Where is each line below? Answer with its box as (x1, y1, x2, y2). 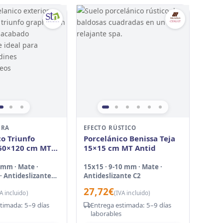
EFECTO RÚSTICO (84, 123, 136, 131)
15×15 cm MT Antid (84, 142, 156, 153)
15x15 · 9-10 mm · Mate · (84, 162, 163, 171)
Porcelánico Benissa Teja (84, 133, 176, 143)
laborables (91, 209, 122, 218)
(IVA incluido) (113, 189, 151, 197)
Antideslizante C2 (84, 171, 141, 180)
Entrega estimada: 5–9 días (91, 200, 172, 210)
